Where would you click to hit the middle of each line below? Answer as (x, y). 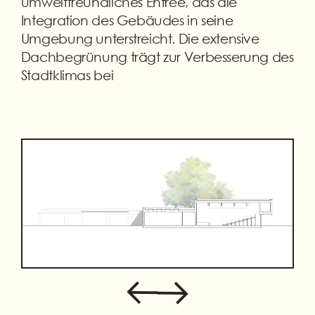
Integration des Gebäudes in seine (127, 20)
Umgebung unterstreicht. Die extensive (140, 38)
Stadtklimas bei (67, 75)
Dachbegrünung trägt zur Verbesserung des (157, 56)
